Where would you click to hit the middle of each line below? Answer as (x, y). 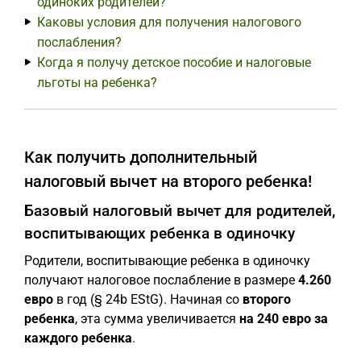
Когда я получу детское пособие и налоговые (174, 62)
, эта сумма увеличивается (157, 319)
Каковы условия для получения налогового (169, 22)
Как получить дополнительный (141, 157)
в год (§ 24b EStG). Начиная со (148, 299)
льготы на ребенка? (97, 83)
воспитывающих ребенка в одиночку (160, 233)
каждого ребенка (78, 338)
